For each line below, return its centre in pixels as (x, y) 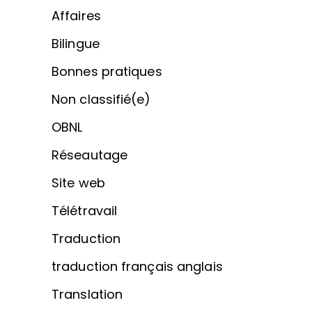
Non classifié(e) (101, 100)
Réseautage (89, 155)
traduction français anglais (137, 267)
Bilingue (76, 44)
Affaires (76, 16)
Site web (78, 183)
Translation (87, 295)
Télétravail (85, 211)
